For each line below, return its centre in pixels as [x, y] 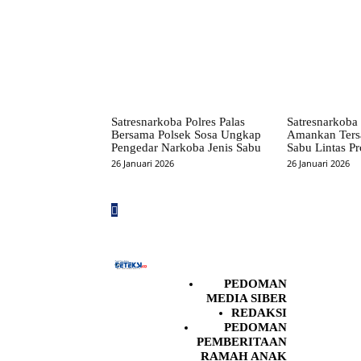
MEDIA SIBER [247, 299]
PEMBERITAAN [242, 342]
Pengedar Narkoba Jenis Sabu [186, 148]
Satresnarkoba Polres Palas [178, 122]
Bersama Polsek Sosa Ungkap [186, 135]
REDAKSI [259, 313]
